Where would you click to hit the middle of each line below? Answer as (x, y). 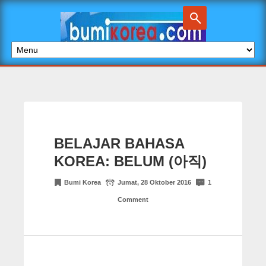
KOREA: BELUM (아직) (130, 161)
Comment (133, 199)
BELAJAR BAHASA (119, 143)
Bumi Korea (83, 182)
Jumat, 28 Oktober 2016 (155, 182)
